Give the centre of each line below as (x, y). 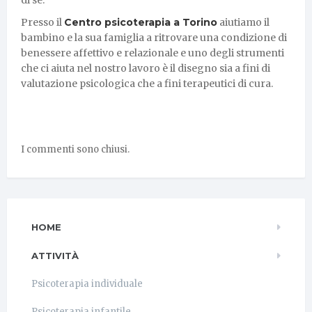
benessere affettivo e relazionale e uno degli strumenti (153, 53)
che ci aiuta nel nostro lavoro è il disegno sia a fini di (146, 68)
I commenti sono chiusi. (75, 149)
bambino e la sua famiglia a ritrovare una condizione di (154, 37)
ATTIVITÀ (55, 255)
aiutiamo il (243, 22)
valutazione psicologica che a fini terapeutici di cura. (147, 83)
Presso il (42, 22)
